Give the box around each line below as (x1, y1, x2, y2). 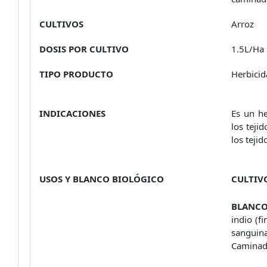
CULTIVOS (39, 17, 83, 30)
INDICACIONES (39, 107, 105, 119)
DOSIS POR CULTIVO (39, 42, 129, 55)
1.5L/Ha (231, 42, 264, 55)
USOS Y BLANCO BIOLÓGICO (39, 172, 164, 185)
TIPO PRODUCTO (39, 67, 113, 80)
